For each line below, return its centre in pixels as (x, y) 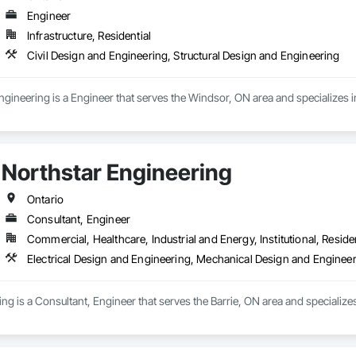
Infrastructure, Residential (89, 36)
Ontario (45, 199)
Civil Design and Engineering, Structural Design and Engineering (183, 56)
